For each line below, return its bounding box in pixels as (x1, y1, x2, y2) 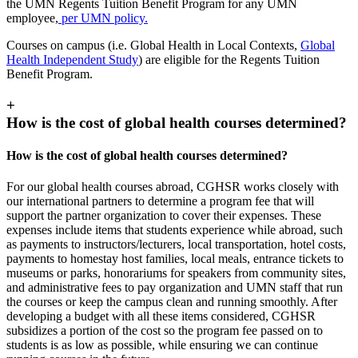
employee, (6, 10, 58, 25)
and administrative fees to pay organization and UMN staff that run (6, 280, 343, 295)
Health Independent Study (6, 52, 138, 66)
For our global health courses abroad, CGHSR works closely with (6, 180, 339, 194)
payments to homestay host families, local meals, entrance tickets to (6, 252, 344, 266)
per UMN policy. (58, 10, 148, 25)
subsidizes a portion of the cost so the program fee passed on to (6, 324, 323, 338)
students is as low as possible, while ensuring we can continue (6, 338, 318, 352)
